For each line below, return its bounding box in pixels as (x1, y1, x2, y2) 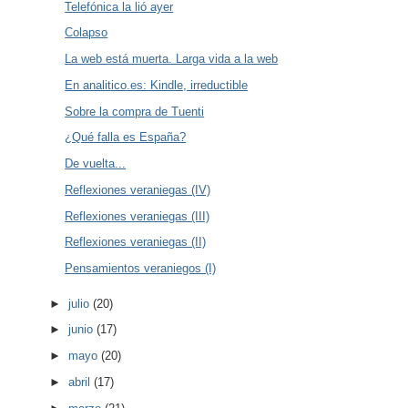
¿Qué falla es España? (65, 130, 187, 145)
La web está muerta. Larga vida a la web (65, 52, 279, 66)
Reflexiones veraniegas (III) (65, 209, 210, 223)
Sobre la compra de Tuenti (65, 104, 205, 118)
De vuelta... (65, 157, 127, 171)
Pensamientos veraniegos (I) (65, 261, 217, 276)
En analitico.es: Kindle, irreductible (65, 77, 249, 92)
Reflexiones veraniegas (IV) (65, 182, 211, 197)
